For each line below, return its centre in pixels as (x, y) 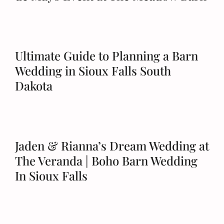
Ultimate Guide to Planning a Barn (106, 55)
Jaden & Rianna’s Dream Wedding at (112, 145)
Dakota (34, 85)
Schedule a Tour (39, 30)
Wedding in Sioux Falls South (93, 70)
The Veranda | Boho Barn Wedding (106, 160)
